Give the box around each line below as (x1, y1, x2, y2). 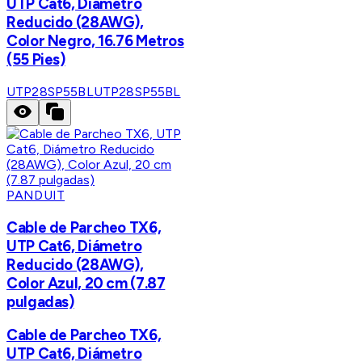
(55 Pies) (6, 50, 65, 69)
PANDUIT (6, 187, 65, 203)
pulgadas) (6, 292, 74, 311)
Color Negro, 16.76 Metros (6, 32, 184, 51)
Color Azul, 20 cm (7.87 (6, 273, 166, 293)
